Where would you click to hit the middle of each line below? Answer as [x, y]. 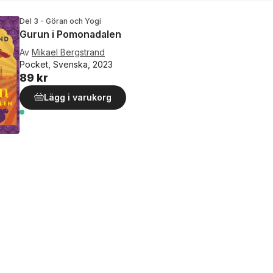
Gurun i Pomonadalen [70, 34]
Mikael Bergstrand [68, 52]
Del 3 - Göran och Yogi [60, 21]
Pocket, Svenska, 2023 [66, 64]
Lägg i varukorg [78, 97]
